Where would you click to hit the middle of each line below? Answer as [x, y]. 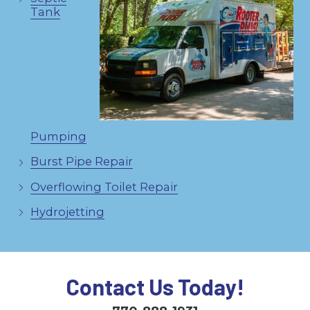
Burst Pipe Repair [82, 162]
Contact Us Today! [155, 287]
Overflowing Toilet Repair [104, 186]
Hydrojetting [68, 211]
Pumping [59, 137]
